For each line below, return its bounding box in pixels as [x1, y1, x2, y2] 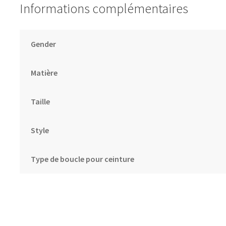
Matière [31, 67, 58, 78]
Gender [31, 38, 56, 49]
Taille [31, 96, 50, 106]
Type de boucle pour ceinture [31, 153, 135, 164]
